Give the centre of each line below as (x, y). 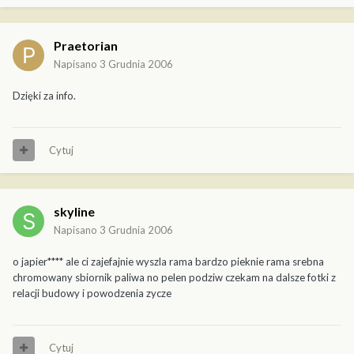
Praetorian (86, 45)
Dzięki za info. (44, 95)
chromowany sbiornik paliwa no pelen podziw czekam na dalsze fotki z (174, 277)
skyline (74, 211)
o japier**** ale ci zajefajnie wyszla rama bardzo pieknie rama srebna (168, 261)
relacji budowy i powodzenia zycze (92, 293)
